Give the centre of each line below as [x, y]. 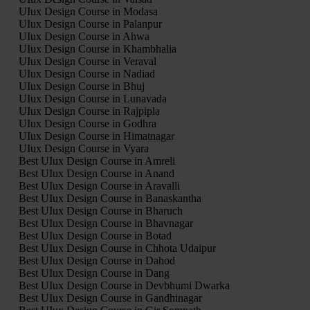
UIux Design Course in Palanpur [90, 24]
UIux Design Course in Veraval [87, 61]
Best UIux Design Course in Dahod [97, 260]
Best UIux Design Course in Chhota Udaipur [117, 248]
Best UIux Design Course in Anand [96, 173]
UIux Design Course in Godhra [87, 123]
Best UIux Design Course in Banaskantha [110, 198]
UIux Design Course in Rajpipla [89, 111]
